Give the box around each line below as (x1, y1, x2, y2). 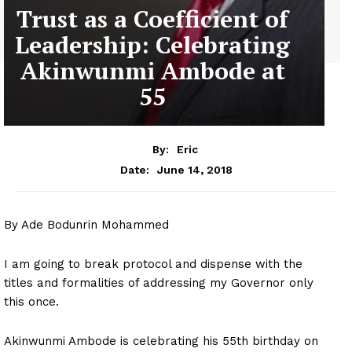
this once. (4, 294, 59, 309)
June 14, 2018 (156, 163, 233, 176)
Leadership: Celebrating (15, 29, 290, 61)
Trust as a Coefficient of (16, 3, 288, 35)
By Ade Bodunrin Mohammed (4, 217, 169, 232)
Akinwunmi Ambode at (20, 55, 285, 87)
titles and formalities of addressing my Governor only (4, 275, 313, 290)
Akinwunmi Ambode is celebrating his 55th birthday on (4, 333, 318, 348)
